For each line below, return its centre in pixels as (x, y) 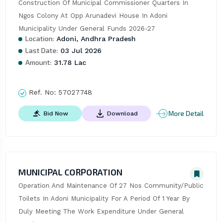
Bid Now (56, 113)
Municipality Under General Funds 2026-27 (86, 29)
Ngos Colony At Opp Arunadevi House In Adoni (93, 16)
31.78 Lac (69, 63)
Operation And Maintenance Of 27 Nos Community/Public (111, 186)
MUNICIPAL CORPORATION (70, 172)
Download (122, 113)
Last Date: (41, 51)
